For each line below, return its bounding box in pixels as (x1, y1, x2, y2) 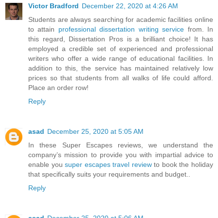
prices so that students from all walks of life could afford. (28, 73, 213, 82)
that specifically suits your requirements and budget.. (28, 170, 190, 178)
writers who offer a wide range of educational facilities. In (28, 54, 213, 62)
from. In (184, 25, 214, 33)
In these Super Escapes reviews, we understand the (28, 141, 213, 149)
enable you (28, 160, 65, 168)
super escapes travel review (65, 160, 152, 168)
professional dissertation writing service (58, 25, 184, 33)
